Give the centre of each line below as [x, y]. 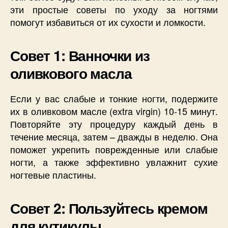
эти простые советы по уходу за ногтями [114, 9]
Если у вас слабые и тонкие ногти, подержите [114, 98]
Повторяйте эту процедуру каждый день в [114, 124]
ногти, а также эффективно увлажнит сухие [114, 162]
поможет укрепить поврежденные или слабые [114, 149]
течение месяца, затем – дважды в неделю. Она [114, 137]
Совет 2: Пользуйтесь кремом [109, 208]
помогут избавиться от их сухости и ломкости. [108, 22]
